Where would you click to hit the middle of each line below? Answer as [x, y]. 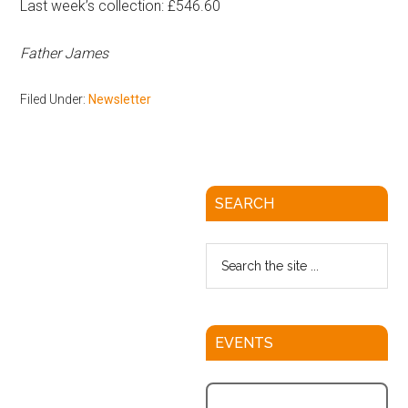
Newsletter [120, 99]
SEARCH [244, 204]
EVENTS [244, 343]
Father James [65, 53]
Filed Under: [55, 99]
